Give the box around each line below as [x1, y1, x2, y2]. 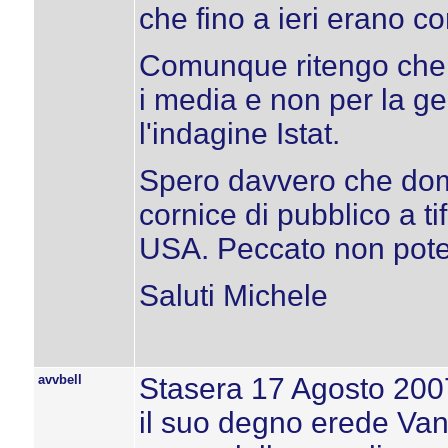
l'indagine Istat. [138, 117, 340, 150]
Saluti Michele [138, 279, 328, 312]
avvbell [37, 372, 82, 387]
